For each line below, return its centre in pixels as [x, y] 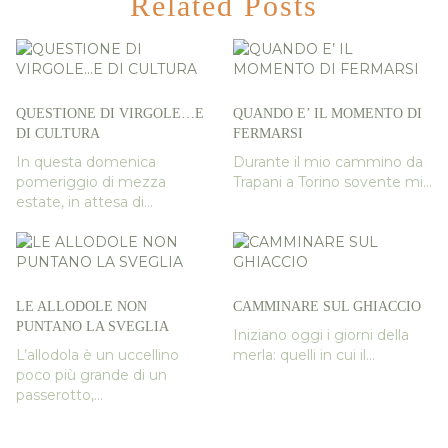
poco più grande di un [91, 375]
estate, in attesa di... [84, 202]
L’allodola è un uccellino [97, 355]
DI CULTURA [57, 134]
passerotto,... [59, 395]
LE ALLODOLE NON [81, 307]
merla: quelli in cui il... [304, 355]
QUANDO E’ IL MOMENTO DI [327, 114]
